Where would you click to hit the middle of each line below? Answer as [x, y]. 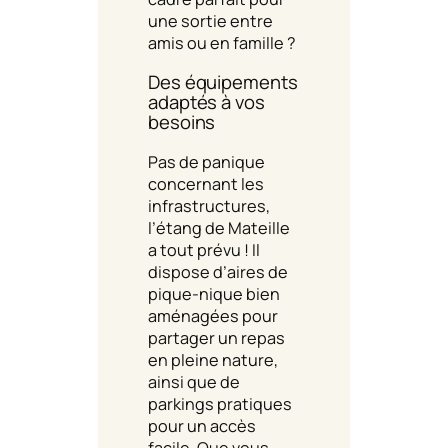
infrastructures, [209, 205]
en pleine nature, [213, 359]
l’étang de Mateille [219, 227]
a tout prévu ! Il [204, 249]
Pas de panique [206, 161]
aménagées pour [213, 315]
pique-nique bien [214, 293]
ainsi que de [194, 381]
